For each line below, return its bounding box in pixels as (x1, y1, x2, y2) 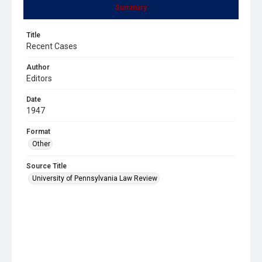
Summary (115, 3, 147, 12)
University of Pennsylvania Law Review (32, 174, 157, 182)
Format (26, 127, 50, 136)
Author (26, 63, 50, 71)
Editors (26, 73, 52, 83)
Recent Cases (26, 41, 77, 51)
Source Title (26, 161, 67, 170)
